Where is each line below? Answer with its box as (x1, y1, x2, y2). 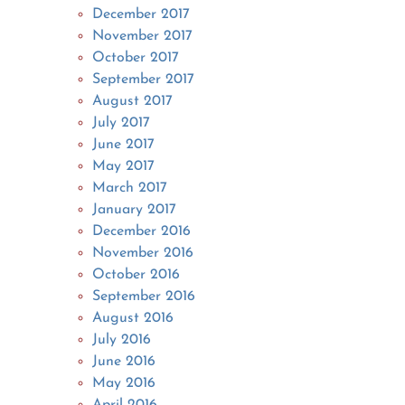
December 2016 (92, 223, 192, 239)
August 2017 (92, 93, 174, 108)
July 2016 (92, 332, 152, 347)
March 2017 (92, 180, 168, 195)
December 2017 (92, 6, 191, 22)
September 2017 (92, 71, 195, 87)
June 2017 (92, 137, 155, 152)
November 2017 (92, 28, 193, 43)
